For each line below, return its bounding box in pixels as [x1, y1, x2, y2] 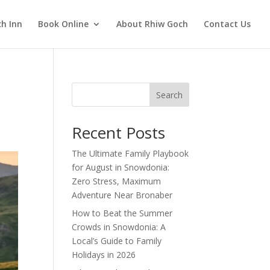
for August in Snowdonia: [72, 162, 170, 173]
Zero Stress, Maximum [72, 175, 162, 187]
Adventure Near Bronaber [72, 189, 173, 201]
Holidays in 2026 [72, 249, 136, 260]
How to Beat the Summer [72, 207, 173, 219]
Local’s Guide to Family [72, 235, 162, 246]
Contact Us [204, 18, 251, 30]
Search [155, 89, 183, 101]
